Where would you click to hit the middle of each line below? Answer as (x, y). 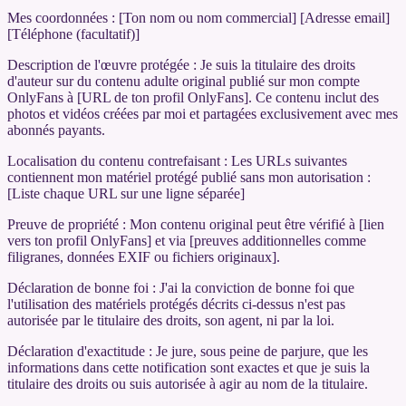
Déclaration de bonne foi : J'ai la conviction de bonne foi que (181, 287)
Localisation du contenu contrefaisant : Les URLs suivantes (177, 160)
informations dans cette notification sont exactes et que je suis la (188, 367)
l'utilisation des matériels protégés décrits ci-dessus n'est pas (176, 304)
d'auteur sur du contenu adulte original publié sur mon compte (184, 81)
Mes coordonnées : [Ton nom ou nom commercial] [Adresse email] (198, 17)
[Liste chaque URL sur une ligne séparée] (126, 193)
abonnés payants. (56, 130)
